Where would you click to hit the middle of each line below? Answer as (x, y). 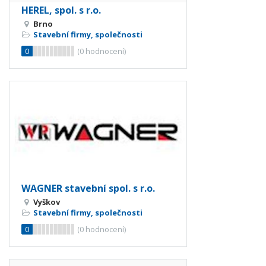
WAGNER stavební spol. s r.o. (88, 189)
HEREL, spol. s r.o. (61, 10)
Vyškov (47, 202)
